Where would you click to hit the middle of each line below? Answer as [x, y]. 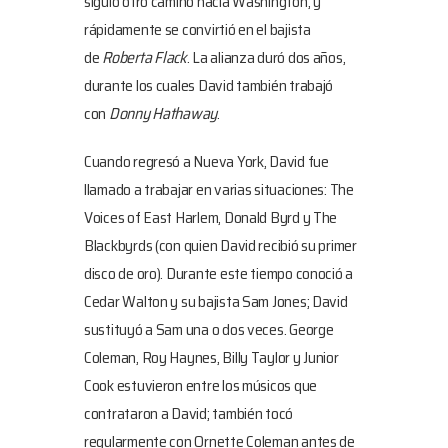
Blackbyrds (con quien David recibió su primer [220, 245]
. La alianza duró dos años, [266, 57]
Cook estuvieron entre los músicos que [201, 385]
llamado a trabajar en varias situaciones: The [219, 189]
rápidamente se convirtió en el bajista [197, 29]
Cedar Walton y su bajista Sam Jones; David [216, 301]
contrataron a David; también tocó [189, 413]
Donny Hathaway [163, 113]
